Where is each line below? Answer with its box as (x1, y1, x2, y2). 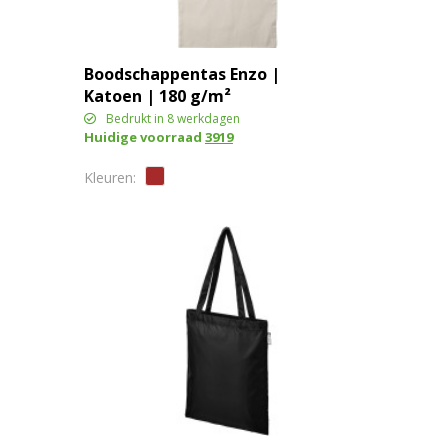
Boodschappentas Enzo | (83, 62, 280, 85)
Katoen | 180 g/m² (83, 84, 231, 107)
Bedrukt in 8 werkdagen (105, 109, 240, 127)
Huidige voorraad (83, 127, 205, 146)
